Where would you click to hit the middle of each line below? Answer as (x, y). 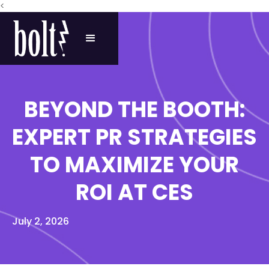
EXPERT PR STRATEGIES (134, 137)
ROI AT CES (134, 192)
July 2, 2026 (41, 221)
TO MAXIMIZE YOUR (134, 165)
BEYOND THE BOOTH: (134, 110)
